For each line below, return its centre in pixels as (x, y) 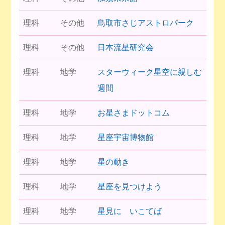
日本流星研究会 (125, 47)
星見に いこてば (129, 211)
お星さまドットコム (133, 113)
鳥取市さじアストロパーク (145, 23)
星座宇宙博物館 (125, 137)
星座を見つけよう (129, 186)
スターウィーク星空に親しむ (149, 72)
